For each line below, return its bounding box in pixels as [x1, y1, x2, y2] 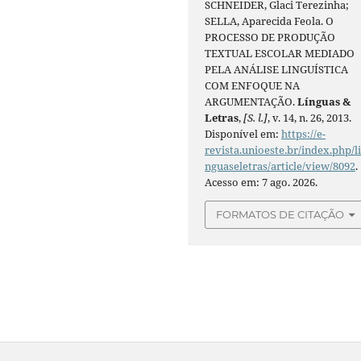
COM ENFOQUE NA [205, 78, 301, 93]
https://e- [281, 127, 326, 142]
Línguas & [297, 94, 351, 110]
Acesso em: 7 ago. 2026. [205, 175, 318, 190]
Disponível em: [205, 127, 282, 142]
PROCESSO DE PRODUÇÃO [205, 30, 336, 45]
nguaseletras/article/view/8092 [205, 159, 356, 174]
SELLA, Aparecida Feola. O [205, 14, 334, 29]
